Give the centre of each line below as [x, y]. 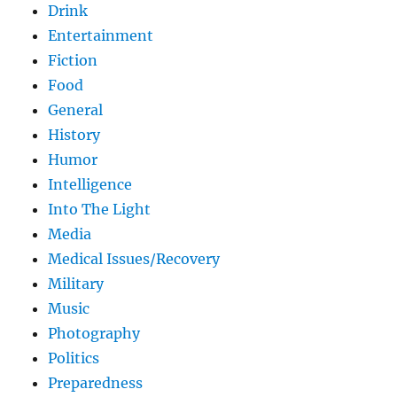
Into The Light [100, 210]
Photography [94, 334]
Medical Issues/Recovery [134, 259]
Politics [74, 358]
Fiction [73, 61]
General [76, 110]
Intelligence [90, 185]
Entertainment [101, 36]
